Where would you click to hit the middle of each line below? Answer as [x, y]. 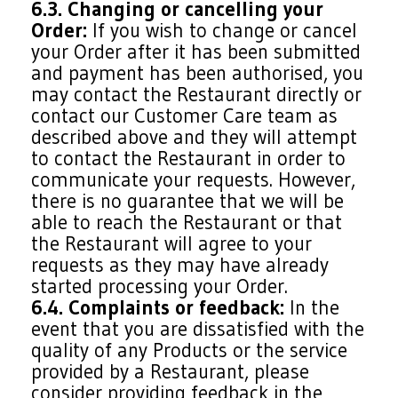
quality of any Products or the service [190, 350]
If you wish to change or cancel [223, 30]
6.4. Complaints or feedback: [158, 307]
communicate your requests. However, [194, 179]
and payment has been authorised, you [198, 73]
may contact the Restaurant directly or [197, 94]
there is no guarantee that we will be [188, 201]
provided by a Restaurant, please [171, 371]
